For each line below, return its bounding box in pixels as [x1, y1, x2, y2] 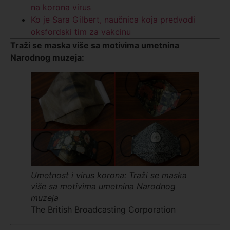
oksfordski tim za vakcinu [31, 26, 131, 37]
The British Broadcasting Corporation [31, 204, 176, 215]
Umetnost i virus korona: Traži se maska [31, 170, 187, 181]
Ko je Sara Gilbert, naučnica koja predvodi [31, 14, 195, 25]
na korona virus [31, 2, 91, 12]
